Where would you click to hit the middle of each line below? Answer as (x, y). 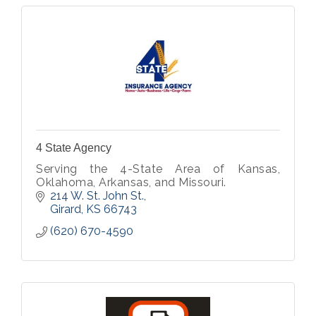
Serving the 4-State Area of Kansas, (158, 169)
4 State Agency (74, 148)
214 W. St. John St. (97, 196)
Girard (66, 209)
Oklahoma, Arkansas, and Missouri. (131, 182)
